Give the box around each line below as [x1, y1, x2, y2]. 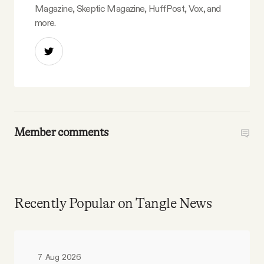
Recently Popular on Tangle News [14, 196, 212, 212]
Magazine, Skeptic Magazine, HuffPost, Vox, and [35, 3, 221, 15]
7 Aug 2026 [38, 253, 81, 262]
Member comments [14, 126, 109, 140]
